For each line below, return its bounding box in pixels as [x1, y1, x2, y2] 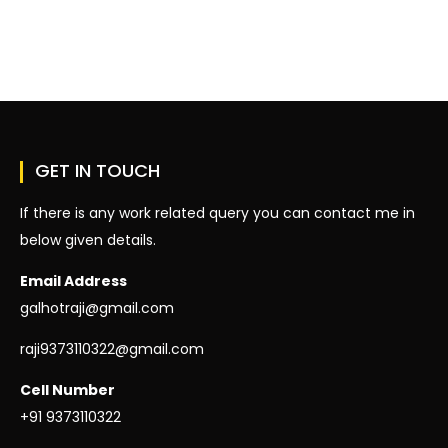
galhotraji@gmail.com [20, 298, 174, 319]
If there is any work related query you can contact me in [20, 203, 415, 224]
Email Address [20, 271, 127, 292]
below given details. [20, 230, 156, 251]
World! [44, 41, 79, 57]
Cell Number [20, 380, 115, 401]
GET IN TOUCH [35, 158, 160, 184]
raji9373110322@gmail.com [20, 339, 204, 360]
